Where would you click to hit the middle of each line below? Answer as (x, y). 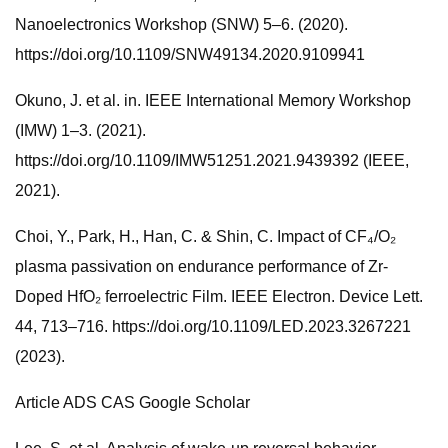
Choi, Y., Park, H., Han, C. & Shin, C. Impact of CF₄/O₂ (205, 236)
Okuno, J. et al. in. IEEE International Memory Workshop (213, 100)
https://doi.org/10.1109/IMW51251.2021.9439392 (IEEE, (212, 160)
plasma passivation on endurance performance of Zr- (201, 266)
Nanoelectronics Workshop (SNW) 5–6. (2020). (181, 24)
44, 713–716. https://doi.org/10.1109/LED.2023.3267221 (213, 326)
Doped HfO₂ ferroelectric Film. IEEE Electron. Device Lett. (219, 296)
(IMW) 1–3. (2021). (80, 130)
